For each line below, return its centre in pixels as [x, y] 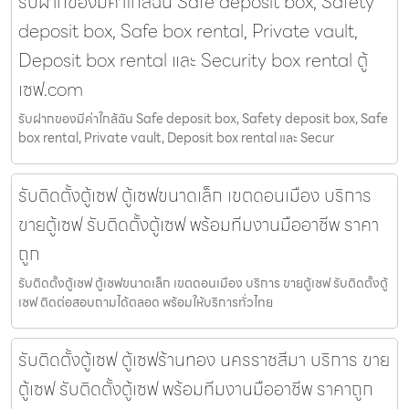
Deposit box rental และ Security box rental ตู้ [193, 61]
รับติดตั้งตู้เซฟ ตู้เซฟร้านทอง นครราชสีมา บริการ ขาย [204, 360]
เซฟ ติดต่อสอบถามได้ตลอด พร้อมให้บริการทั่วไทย [146, 303]
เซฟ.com [51, 90]
